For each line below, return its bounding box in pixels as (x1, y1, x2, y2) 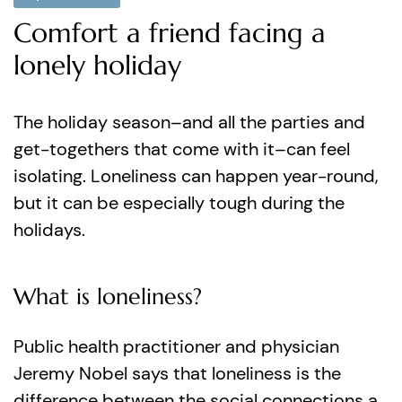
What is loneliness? (13, 283, 202, 310)
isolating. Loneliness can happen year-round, (13, 164, 379, 188)
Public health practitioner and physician (13, 335, 339, 358)
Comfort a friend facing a (13, 16, 326, 49)
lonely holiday (13, 48, 181, 82)
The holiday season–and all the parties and (13, 110, 365, 134)
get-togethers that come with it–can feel (13, 137, 350, 161)
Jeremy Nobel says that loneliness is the (13, 362, 341, 385)
